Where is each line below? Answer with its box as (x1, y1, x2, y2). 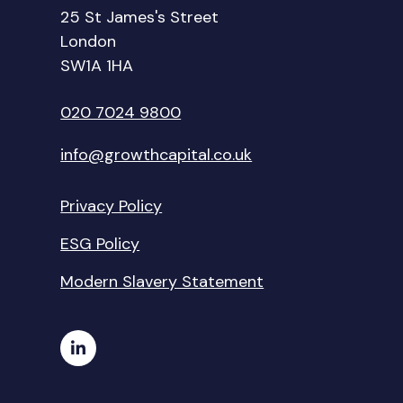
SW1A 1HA (60, 55, 134, 77)
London (60, 31, 117, 53)
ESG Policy (60, 233, 140, 255)
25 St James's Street (60, 6, 219, 29)
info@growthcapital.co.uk (60, 144, 253, 166)
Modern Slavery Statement (60, 271, 264, 293)
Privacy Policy (60, 195, 163, 218)
